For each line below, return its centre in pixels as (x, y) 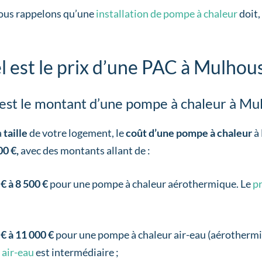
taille (16, 132)
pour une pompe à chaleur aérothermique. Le (151, 183)
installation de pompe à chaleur (166, 13)
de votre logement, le (77, 132)
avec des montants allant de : (84, 150)
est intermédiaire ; (76, 252)
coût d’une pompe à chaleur (189, 132)
